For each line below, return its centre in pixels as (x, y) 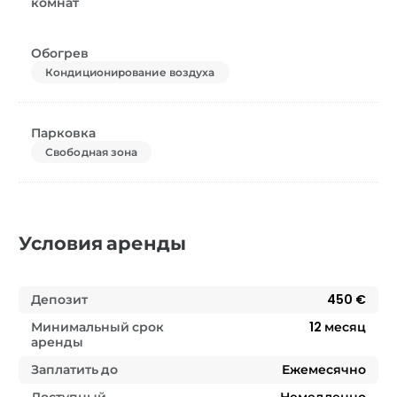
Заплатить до (74, 369)
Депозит (59, 299)
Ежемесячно (324, 369)
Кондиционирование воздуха (130, 72)
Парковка (63, 132)
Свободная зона (92, 152)
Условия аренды (102, 243)
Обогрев (60, 53)
